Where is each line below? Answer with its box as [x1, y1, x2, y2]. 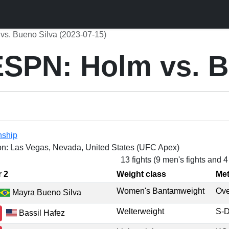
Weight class [117, 170, 166, 178]
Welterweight [117, 207, 164, 216]
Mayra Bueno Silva [10, 188, 82, 197]
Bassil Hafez [17, 208, 65, 217]
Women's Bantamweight [117, 187, 204, 195]
